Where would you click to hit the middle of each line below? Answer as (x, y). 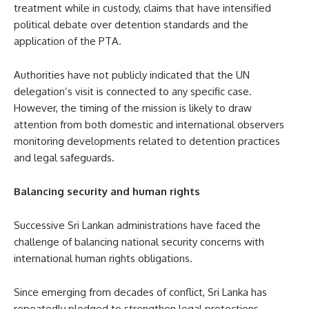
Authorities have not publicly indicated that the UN (132, 74)
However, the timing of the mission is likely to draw (133, 108)
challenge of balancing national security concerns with (139, 241)
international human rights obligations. (103, 258)
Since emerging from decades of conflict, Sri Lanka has (140, 292)
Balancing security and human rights (107, 191)
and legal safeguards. (64, 157)
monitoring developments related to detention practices (147, 141)
